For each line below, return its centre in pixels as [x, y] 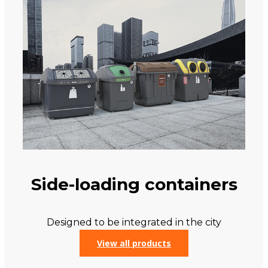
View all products [134, 243]
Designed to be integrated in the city [134, 222]
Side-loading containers [134, 184]
